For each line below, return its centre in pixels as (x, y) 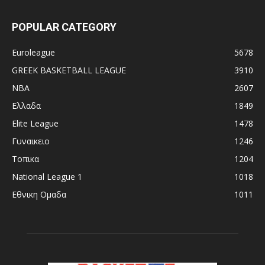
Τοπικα (25, 159)
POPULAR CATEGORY (64, 27)
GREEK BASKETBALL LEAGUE (69, 70)
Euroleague (33, 52)
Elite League (35, 123)
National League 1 (47, 176)
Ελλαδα (26, 105)
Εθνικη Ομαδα (39, 194)
